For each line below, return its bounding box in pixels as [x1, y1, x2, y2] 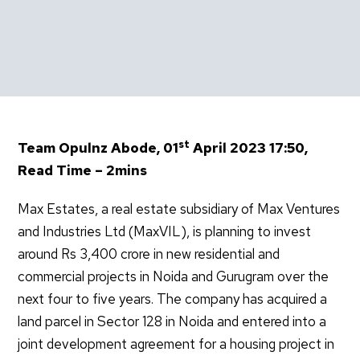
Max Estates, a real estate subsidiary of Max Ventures [18, 200, 341, 219]
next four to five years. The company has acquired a [18, 290, 328, 309]
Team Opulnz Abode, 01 [18, 139, 179, 157]
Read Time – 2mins [18, 162, 151, 180]
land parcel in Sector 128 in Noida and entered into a [18, 313, 327, 331]
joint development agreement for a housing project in [18, 335, 335, 354]
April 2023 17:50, [190, 139, 309, 157]
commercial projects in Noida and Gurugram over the [18, 268, 329, 286]
